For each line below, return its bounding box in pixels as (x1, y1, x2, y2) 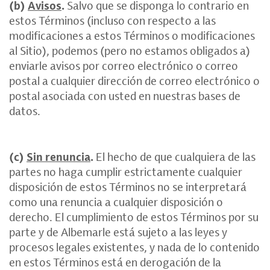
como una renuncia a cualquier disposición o (9, 194, 223, 209)
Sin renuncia (27, 149, 90, 164)
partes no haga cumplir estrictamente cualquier (9, 164, 242, 179)
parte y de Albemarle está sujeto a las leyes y (9, 224, 227, 239)
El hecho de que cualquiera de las (93, 149, 256, 164)
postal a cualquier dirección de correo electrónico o (9, 73, 260, 88)
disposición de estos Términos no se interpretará (9, 179, 246, 194)
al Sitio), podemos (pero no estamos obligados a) (9, 43, 250, 58)
